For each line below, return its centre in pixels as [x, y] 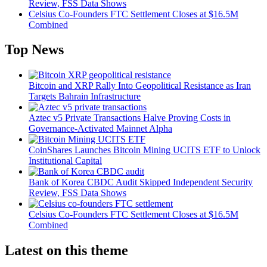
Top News [34, 50]
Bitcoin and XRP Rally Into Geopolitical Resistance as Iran [140, 86]
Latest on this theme [66, 251]
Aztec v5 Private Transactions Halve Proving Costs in [130, 118]
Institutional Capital [65, 161]
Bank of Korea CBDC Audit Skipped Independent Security [141, 182]
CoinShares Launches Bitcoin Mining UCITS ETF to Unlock [145, 150]
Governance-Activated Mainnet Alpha [100, 129]
